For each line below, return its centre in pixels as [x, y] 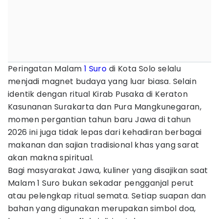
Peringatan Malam [46, 69]
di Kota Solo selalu [144, 69]
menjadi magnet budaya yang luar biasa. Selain [102, 81]
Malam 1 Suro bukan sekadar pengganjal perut [101, 183]
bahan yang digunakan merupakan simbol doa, [102, 208]
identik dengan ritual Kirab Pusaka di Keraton [98, 94]
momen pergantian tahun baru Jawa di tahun [99, 120]
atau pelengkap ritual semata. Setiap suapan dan [107, 196]
